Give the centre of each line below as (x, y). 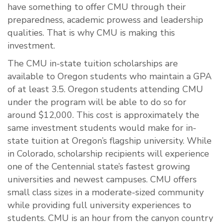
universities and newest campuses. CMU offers (102, 180)
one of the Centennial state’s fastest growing (99, 167)
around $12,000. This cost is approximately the (103, 115)
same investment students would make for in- (102, 128)
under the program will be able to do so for (97, 102)
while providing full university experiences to (99, 205)
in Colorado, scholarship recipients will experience (108, 154)
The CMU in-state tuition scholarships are (93, 64)
